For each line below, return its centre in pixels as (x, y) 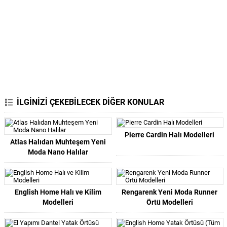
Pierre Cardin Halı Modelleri (170, 135)
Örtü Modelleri (169, 202)
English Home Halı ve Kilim (58, 192)
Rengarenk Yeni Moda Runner (170, 192)
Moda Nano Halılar (58, 152)
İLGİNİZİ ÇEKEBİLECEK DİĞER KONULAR (90, 102)
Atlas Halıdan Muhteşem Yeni (58, 142)
